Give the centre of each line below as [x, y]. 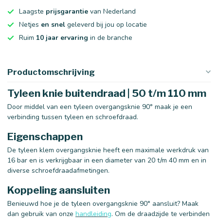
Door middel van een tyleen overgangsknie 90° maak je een [100, 107]
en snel [53, 25]
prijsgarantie [67, 11]
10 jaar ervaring [62, 38]
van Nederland [112, 11]
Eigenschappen [45, 136]
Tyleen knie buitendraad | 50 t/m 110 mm [107, 93]
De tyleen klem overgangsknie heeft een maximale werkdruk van [108, 150]
